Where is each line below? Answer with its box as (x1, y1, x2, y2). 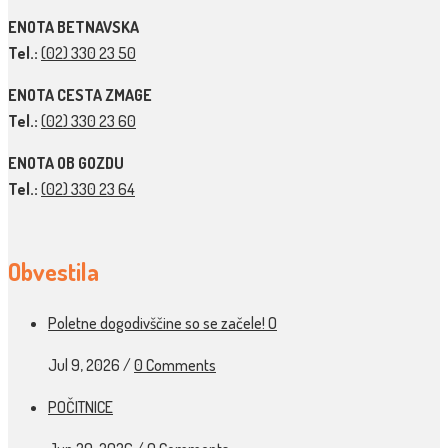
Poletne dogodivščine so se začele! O (48, 313, 277, 334)
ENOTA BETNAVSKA (8, 16, 139, 37)
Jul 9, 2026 (48, 355, 120, 376)
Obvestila (8, 255, 99, 287)
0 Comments (134, 355, 216, 376)
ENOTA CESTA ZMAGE (8, 84, 152, 105)
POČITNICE (48, 397, 113, 418)
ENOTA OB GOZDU (8, 152, 124, 173)
